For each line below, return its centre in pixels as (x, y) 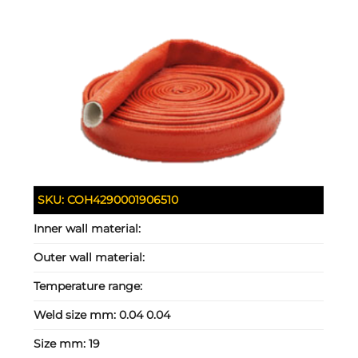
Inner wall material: (88, 229)
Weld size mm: (77, 315)
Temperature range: (88, 286)
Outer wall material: (89, 258)
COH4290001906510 (123, 200)
